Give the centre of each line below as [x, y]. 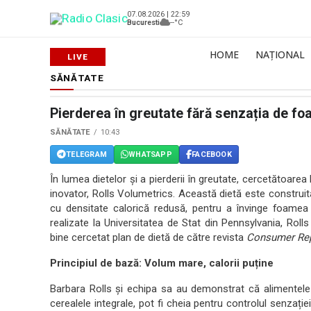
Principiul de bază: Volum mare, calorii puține [162, 263]
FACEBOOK [212, 154]
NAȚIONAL [280, 54]
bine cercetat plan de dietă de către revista [148, 237]
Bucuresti [143, 22]
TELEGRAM [86, 154]
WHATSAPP [150, 154]
